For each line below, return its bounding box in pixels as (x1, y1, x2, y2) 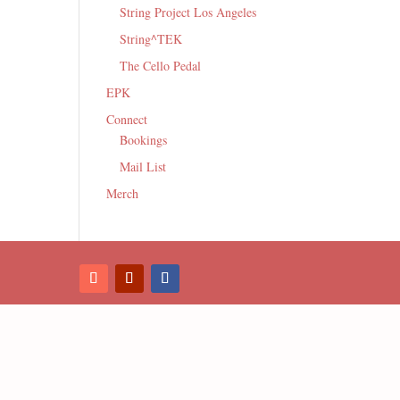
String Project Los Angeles (120, 3, 257, 21)
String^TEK (120, 29, 183, 47)
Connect (106, 110, 148, 128)
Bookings (120, 130, 168, 148)
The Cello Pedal (120, 56, 202, 74)
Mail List (120, 157, 167, 175)
